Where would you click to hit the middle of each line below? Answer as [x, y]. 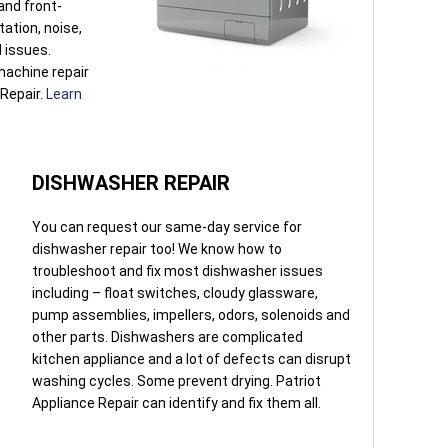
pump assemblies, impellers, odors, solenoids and [191, 314]
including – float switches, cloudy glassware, [175, 292]
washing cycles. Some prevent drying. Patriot [176, 380]
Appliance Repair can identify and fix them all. [176, 402]
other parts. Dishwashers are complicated [167, 336]
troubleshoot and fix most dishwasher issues [177, 270]
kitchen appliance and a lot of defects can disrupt [191, 358]
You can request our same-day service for [167, 226]
